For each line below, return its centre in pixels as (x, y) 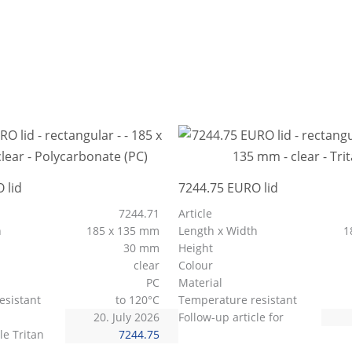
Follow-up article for (233, 317)
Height (198, 248)
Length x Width (220, 231)
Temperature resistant (240, 300)
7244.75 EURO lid (229, 188)
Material (202, 283)
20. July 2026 (128, 317)
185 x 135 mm (125, 231)
